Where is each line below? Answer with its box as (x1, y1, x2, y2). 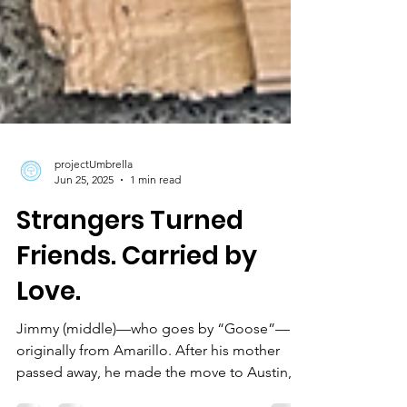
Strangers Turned (16, 253, 243, 288)
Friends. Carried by (16, 288, 257, 323)
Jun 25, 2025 (55, 223, 114, 236)
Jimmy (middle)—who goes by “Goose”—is (16, 370, 300, 387)
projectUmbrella (55, 207, 133, 221)
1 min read (130, 223, 181, 236)
